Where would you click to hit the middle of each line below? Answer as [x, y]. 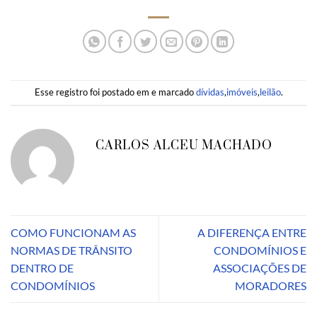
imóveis [242, 92]
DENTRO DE [42, 267]
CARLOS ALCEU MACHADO [184, 145]
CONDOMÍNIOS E [260, 250]
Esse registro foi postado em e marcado [115, 92]
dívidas [210, 92]
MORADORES [271, 285]
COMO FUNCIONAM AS [73, 232]
